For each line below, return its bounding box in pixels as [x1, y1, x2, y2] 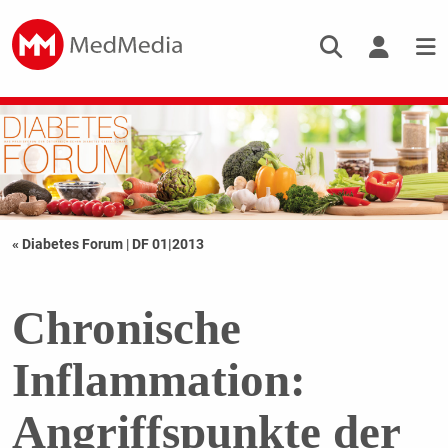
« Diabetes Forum [11, 236, 126, 253]
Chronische [11, 302, 241, 355]
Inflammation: [11, 354, 306, 407]
